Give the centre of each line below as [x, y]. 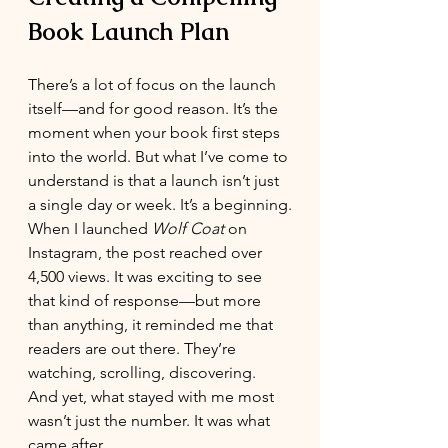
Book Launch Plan [128, 31]
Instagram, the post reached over [147, 252]
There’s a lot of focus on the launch [154, 84]
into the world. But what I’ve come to [160, 156]
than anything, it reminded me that [152, 324]
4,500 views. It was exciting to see [147, 276]
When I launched [90, 228]
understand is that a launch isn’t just [155, 180]
